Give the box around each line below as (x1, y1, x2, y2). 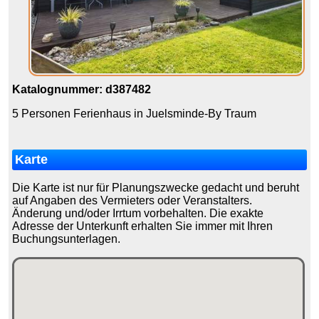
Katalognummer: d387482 (12, 83, 152, 96)
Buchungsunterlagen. (12, 233, 121, 246)
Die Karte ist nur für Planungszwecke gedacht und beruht (12, 182, 300, 194)
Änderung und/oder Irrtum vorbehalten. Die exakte (12, 207, 264, 220)
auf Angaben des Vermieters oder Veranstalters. (12, 194, 253, 207)
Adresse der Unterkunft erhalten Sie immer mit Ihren (12, 220, 273, 233)
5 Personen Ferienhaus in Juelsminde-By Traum (12, 108, 257, 120)
